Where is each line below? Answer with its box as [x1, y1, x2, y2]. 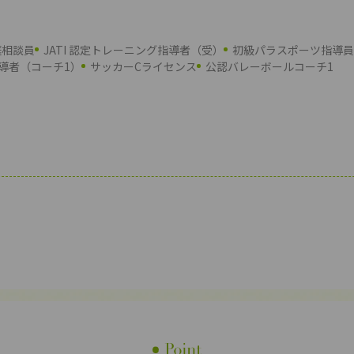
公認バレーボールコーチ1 [205, 58, 333, 74]
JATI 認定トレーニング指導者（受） [43, 42, 224, 58]
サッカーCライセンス [90, 58, 197, 74]
